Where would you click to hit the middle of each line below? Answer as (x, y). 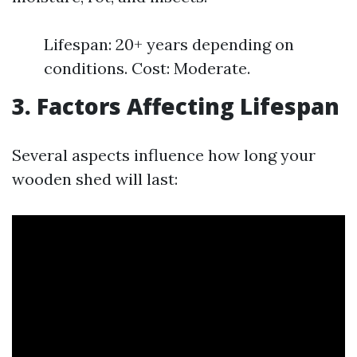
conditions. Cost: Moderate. (147, 68)
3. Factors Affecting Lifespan (176, 106)
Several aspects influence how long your (164, 155)
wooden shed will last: (95, 179)
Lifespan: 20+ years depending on (169, 44)
